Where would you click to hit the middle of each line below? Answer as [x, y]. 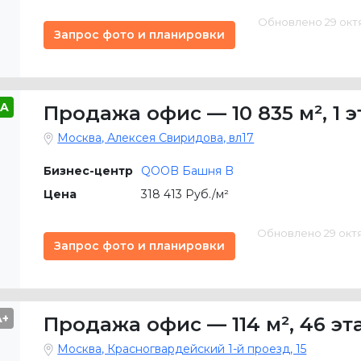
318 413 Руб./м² [185, 194]
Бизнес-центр [89, 171]
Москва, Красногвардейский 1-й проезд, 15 [182, 349]
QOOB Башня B [188, 171]
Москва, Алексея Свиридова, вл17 [156, 138]
